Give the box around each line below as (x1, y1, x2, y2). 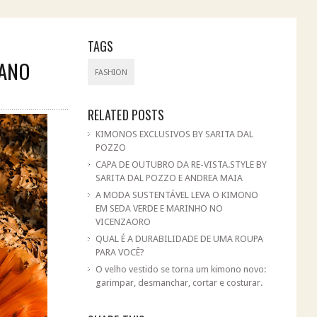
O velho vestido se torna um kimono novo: (95, 264, 266, 275)
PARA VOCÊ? (95, 247, 144, 258)
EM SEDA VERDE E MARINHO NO (95, 203, 223, 214)
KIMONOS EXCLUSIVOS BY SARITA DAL (95, 129, 253, 139)
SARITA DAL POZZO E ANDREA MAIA (95, 173, 243, 183)
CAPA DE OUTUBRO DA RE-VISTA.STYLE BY (95, 159, 267, 170)
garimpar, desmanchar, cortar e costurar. (95, 277, 263, 288)
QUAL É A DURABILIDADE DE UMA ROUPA (95, 234, 263, 244)
